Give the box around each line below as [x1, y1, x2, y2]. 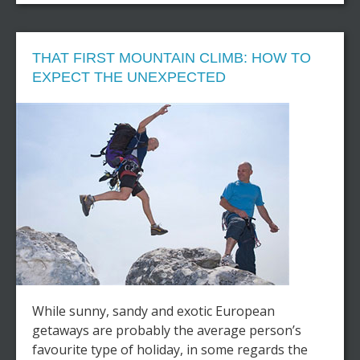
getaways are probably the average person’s [32, 321, 301, 339]
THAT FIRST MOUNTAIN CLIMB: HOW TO [32, 49, 311, 66]
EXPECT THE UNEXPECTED [32, 68, 226, 85]
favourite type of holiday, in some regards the [32, 340, 308, 358]
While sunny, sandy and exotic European [32, 301, 275, 320]
